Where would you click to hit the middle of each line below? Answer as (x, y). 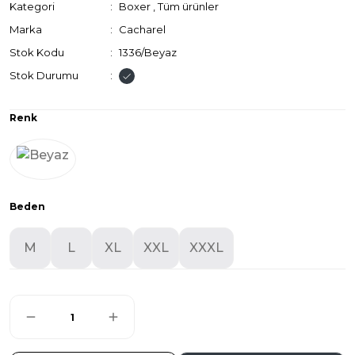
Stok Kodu (37, 52)
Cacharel (143, 29)
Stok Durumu (44, 75)
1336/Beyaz (148, 52)
